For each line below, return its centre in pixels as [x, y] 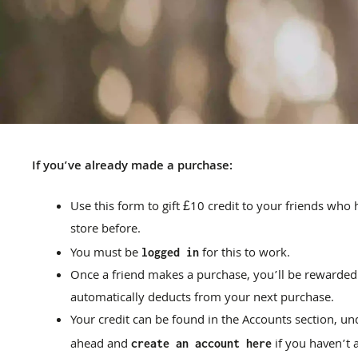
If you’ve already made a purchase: [132, 167]
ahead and [101, 345]
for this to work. [245, 254]
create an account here [201, 343]
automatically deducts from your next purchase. [204, 298]
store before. [107, 230]
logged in [170, 252]
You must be [106, 254]
